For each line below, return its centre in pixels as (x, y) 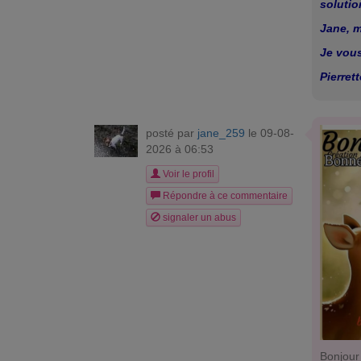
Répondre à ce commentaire (224, 196)
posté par (172, 133)
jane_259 (221, 133)
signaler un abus (198, 218)
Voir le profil (187, 174)
